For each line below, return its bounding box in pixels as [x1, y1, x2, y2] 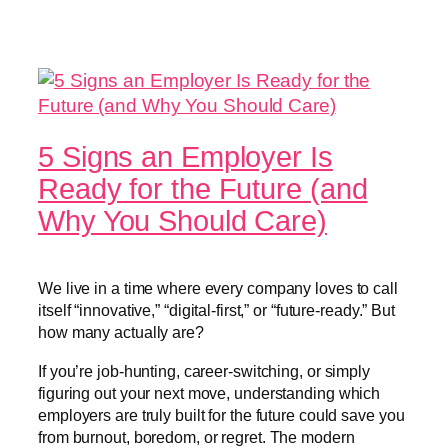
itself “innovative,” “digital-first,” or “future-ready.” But [38, 301, 395, 320]
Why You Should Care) [38, 205, 327, 238]
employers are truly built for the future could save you [38, 405, 405, 424]
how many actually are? [38, 323, 204, 342]
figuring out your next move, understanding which [38, 383, 381, 402]
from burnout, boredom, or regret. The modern [38, 427, 355, 446]
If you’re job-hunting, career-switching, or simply [38, 361, 370, 380]
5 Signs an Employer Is [38, 141, 333, 174]
